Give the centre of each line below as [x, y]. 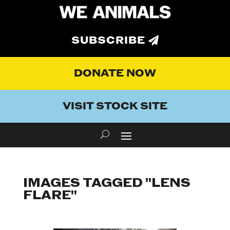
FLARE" [50, 196]
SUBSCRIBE [108, 41]
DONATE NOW [115, 74]
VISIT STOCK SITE [115, 107]
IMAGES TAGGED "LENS [107, 183]
